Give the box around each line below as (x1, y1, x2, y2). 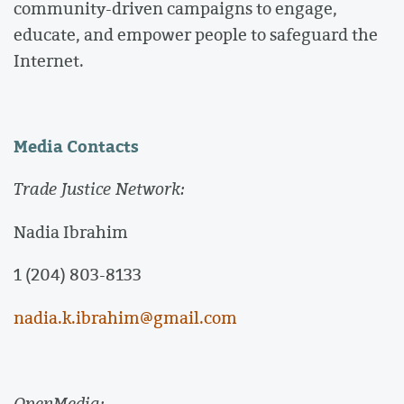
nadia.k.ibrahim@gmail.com (14, 305, 237, 329)
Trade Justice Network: (14, 177, 185, 201)
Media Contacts (14, 133, 139, 159)
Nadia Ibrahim (14, 219, 128, 243)
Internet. (14, 48, 84, 72)
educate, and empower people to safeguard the (14, 22, 378, 46)
